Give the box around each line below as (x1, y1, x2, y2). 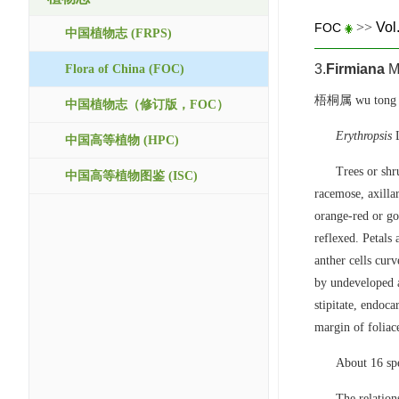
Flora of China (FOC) (65, 62, 184, 76)
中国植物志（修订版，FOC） (65, 98, 229, 111)
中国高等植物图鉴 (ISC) (65, 169, 198, 183)
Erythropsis (336, 129, 392, 142)
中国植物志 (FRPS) (65, 27, 172, 40)
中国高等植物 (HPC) (65, 134, 179, 147)
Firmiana (326, 61, 385, 77)
